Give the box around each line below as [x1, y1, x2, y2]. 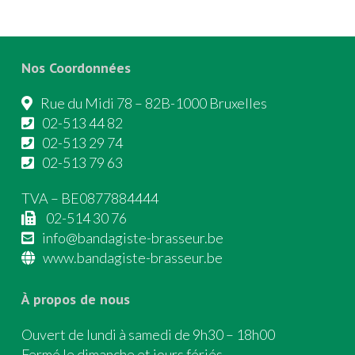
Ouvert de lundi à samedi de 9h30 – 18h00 [21, 326, 275, 344]
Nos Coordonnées [21, 59, 131, 78]
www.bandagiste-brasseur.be [43, 249, 223, 267]
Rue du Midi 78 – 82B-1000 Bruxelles [40, 94, 267, 113]
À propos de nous [21, 290, 130, 309]
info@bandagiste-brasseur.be [42, 229, 223, 247]
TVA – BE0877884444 [21, 189, 158, 208]
